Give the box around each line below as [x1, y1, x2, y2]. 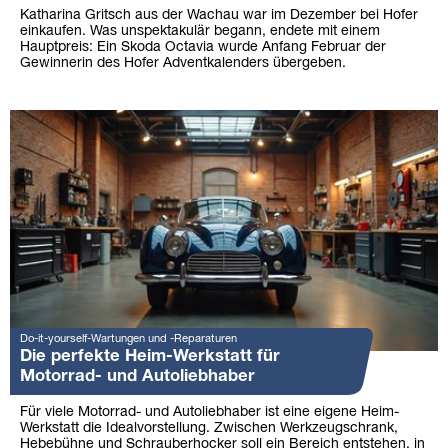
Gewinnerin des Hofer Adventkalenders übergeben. [20, 57, 346, 71]
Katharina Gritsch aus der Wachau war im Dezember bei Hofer [20, 9, 418, 23]
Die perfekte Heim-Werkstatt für [20, 348, 280, 364]
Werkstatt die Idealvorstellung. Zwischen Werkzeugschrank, [20, 421, 398, 435]
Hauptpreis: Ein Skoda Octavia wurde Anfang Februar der [20, 41, 386, 55]
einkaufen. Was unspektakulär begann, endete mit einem [20, 25, 380, 39]
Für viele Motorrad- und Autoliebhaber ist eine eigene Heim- [20, 405, 399, 419]
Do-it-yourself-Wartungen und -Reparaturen [20, 333, 237, 344]
